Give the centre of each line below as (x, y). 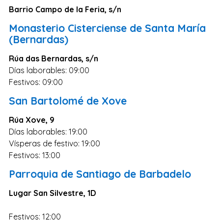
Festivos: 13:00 (35, 155)
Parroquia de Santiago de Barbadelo (100, 174)
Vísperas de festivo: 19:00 (55, 143)
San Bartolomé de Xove (68, 100)
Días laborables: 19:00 (48, 131)
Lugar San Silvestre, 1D (53, 193)
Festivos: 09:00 (36, 82)
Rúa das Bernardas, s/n (54, 58)
